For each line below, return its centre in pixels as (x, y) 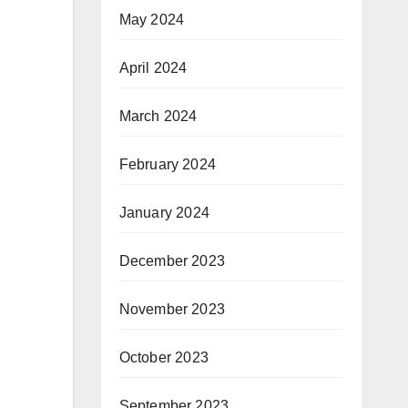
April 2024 (153, 68)
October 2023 (163, 357)
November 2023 (172, 309)
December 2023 (172, 261)
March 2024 (158, 116)
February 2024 (168, 164)
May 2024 (152, 20)
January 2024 (164, 213)
